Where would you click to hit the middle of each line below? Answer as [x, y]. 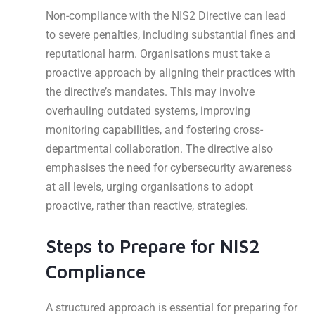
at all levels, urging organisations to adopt [149, 187]
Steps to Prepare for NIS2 [153, 246]
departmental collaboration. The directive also [159, 149]
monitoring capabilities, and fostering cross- [154, 130]
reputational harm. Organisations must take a [158, 54]
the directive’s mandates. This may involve [150, 92]
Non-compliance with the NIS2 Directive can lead [166, 16]
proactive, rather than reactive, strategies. [147, 206]
